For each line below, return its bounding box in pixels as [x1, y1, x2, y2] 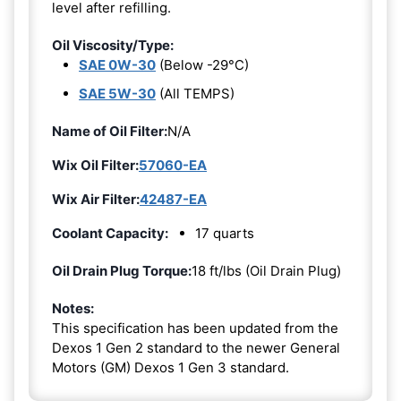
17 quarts [195, 224, 254, 242]
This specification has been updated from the [52, 319, 338, 337]
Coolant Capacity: [52, 224, 168, 242]
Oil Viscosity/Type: [52, 36, 174, 54]
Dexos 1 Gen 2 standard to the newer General [52, 338, 340, 356]
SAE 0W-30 [79, 55, 156, 73]
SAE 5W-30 [79, 84, 156, 102]
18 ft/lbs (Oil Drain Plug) [192, 261, 341, 279]
